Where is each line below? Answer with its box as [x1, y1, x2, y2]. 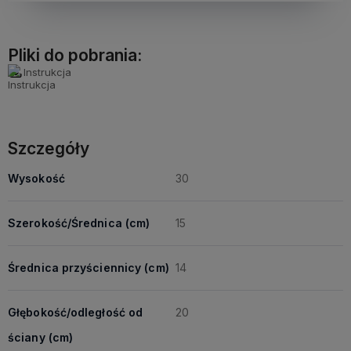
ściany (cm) [8, 331, 74, 344]
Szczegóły [8, 139, 89, 158]
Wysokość [8, 172, 65, 185]
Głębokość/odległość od [8, 306, 143, 319]
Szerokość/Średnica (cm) [8, 216, 150, 230]
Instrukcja [24, 66, 71, 78]
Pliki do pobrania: [8, 45, 142, 65]
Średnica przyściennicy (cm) [8, 261, 169, 274]
